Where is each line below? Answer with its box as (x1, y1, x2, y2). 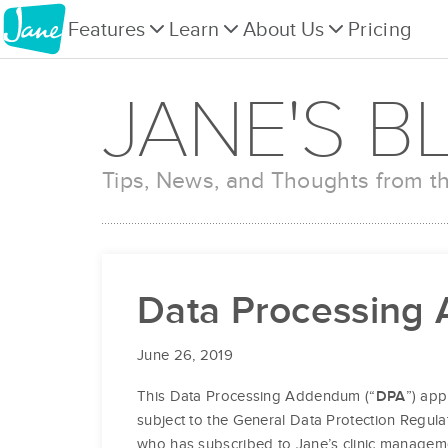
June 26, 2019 (137, 346, 233, 365)
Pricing (348, 18, 412, 41)
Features (68, 18, 145, 41)
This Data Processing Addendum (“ (137, 387, 376, 406)
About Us (243, 18, 324, 41)
